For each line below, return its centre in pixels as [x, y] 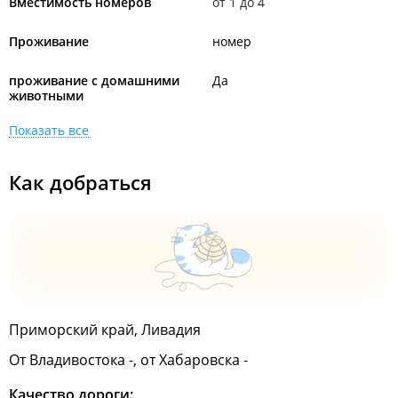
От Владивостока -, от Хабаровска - [128, 360]
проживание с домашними [94, 80]
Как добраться [80, 182]
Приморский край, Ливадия [105, 330]
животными [46, 96]
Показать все [49, 130]
